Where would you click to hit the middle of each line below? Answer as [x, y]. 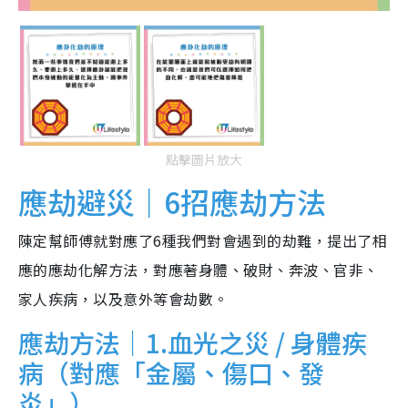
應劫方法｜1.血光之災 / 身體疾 [193, 343]
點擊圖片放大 [204, 160]
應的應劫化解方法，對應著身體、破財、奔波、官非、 [199, 270]
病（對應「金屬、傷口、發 [171, 373]
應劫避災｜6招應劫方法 [172, 202]
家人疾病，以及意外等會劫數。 [123, 299]
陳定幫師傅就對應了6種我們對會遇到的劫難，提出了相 [203, 241]
